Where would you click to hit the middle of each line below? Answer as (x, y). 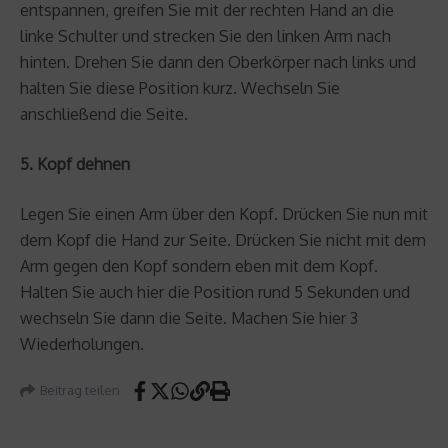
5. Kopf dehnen (75, 163)
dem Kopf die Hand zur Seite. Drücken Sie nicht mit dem (223, 239)
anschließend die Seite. (104, 113)
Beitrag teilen (80, 390)
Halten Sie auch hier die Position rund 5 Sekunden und (215, 291)
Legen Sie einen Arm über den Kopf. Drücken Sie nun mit (224, 213)
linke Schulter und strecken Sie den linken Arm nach (205, 35)
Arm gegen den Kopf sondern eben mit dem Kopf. (199, 265)
